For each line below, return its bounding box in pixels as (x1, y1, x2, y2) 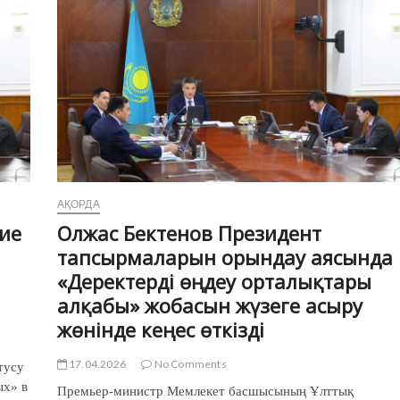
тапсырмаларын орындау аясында (56, 243, 393, 271)
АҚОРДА (56, 196, 100, 211)
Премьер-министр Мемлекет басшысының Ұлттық (56, 383, 354, 398)
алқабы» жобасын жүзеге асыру (56, 291, 362, 319)
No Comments (152, 356, 227, 371)
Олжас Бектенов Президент (56, 219, 321, 246)
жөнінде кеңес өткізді (56, 315, 264, 343)
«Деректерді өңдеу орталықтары (56, 267, 371, 295)
